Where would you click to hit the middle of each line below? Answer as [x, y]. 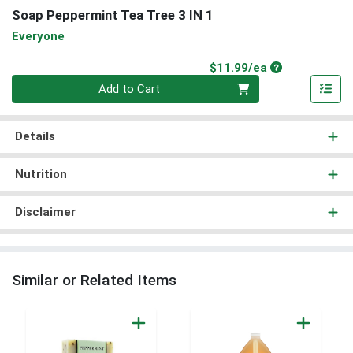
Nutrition [41, 175]
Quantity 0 [38, 83]
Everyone [38, 36]
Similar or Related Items [94, 281]
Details [35, 137]
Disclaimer [45, 212]
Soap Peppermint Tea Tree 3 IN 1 [113, 15]
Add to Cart [130, 89]
